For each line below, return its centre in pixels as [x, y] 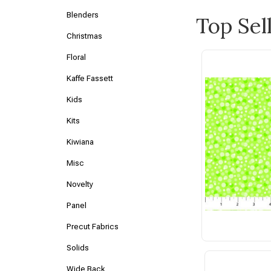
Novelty [80, 184]
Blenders [83, 15]
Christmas [85, 36]
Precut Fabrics [93, 227]
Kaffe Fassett [90, 78]
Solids [78, 248]
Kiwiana [80, 142]
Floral [77, 57]
